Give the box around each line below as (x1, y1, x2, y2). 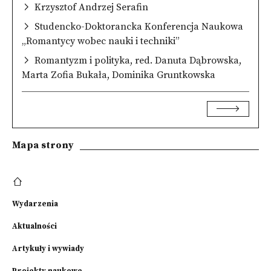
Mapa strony (12, 139, 74, 151)
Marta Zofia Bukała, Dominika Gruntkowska (22, 68, 215, 81)
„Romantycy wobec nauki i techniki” (22, 34, 180, 47)
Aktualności (12, 221, 57, 231)
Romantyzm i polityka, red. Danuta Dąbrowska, (34, 54, 241, 67)
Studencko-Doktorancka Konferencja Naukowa (34, 20, 243, 33)
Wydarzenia (12, 198, 58, 209)
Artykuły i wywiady (12, 243, 84, 253)
